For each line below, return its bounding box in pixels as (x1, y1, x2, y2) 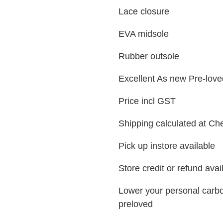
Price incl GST (118, 96, 176, 107)
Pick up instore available (118, 140, 215, 151)
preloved (118, 199, 153, 210)
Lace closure (118, 6, 169, 17)
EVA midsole (118, 28, 169, 39)
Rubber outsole (118, 51, 179, 62)
